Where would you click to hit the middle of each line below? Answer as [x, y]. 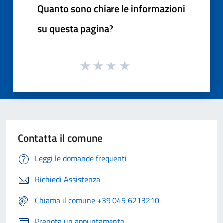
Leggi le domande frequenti [81, 159]
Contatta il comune [60, 138]
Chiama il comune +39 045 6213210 [97, 200]
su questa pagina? [75, 28]
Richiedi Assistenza [67, 179]
